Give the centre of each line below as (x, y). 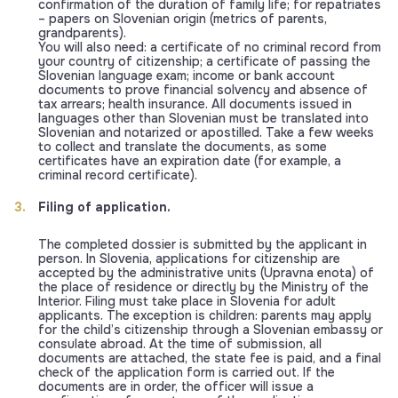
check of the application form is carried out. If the (187, 373)
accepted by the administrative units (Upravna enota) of (206, 273)
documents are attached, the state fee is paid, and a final (210, 358)
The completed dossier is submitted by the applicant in (203, 245)
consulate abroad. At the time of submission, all (180, 344)
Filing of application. (104, 207)
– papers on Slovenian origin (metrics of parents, (183, 19)
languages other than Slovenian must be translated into (203, 119)
